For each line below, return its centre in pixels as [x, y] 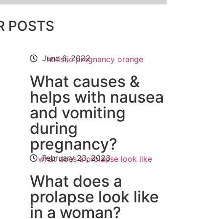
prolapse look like [94, 197]
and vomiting [78, 113]
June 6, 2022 [66, 58]
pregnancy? [74, 144]
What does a [76, 181]
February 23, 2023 [76, 158]
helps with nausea [97, 97]
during [54, 128]
